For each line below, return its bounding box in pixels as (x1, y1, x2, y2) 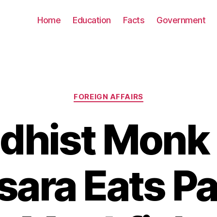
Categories (108, 87, 151, 97)
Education (73, 15, 111, 25)
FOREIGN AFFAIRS (74, 92, 143, 101)
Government (156, 15, 206, 25)
